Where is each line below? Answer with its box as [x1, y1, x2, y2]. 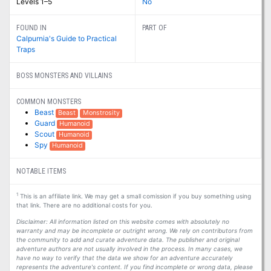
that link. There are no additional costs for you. [16, 201, 152, 209]
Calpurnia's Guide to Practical [16, 34, 117, 44]
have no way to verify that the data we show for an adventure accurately [16, 254, 233, 262]
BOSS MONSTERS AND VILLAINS [16, 71, 112, 80]
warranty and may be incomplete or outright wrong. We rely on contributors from [16, 227, 253, 235]
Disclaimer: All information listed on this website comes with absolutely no [16, 218, 229, 226]
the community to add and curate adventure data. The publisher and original [16, 236, 240, 244]
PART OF [142, 24, 167, 33]
